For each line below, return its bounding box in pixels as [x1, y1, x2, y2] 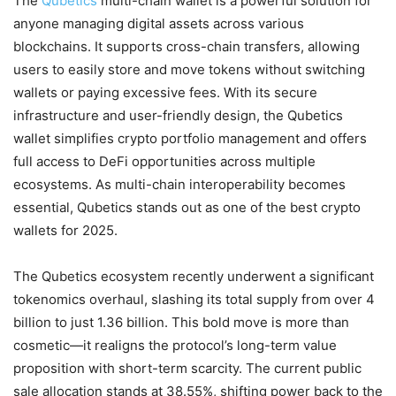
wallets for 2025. [13, 222, 118, 240]
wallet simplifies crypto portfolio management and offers [13, 130, 367, 148]
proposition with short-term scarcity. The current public [13, 360, 362, 377]
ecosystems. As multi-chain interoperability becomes [13, 176, 346, 194]
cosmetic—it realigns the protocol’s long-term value [13, 337, 337, 354]
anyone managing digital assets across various [13, 15, 304, 33]
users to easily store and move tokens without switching [13, 61, 365, 79]
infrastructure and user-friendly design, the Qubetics [13, 107, 343, 125]
